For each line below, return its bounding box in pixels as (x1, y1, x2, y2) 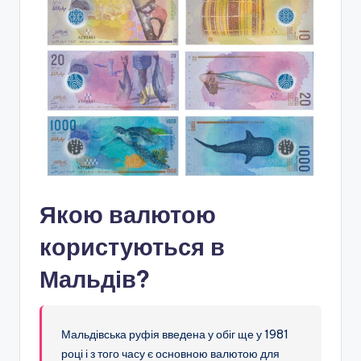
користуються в (39, 231, 225, 262)
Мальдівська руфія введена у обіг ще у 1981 (61, 326, 289, 342)
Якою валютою (39, 199, 216, 230)
